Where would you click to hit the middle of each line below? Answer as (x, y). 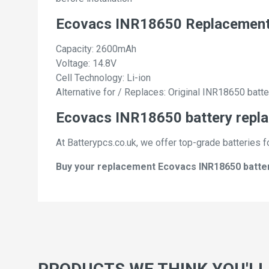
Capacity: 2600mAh (96, 49)
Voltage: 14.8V (86, 64)
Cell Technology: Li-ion (103, 78)
